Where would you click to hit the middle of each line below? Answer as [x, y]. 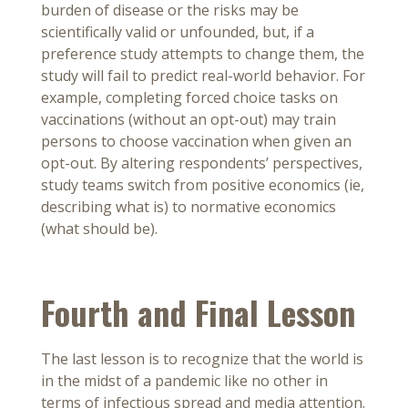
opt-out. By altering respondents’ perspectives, [202, 163]
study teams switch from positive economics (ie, [203, 185]
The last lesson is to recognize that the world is [202, 359]
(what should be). [99, 229]
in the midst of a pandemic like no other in [184, 381]
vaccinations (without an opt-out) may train [189, 120]
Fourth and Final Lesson [198, 312]
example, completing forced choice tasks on [189, 98]
